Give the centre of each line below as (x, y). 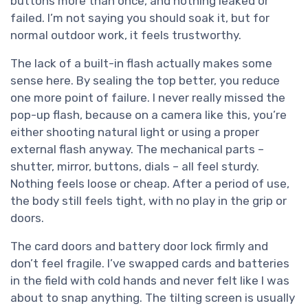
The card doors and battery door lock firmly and (139, 246)
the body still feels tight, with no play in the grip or (148, 201)
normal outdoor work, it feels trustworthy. (126, 35)
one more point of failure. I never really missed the (148, 98)
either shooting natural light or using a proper (135, 132)
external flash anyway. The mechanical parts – (137, 150)
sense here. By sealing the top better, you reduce (145, 81)
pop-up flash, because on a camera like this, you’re (148, 115)
